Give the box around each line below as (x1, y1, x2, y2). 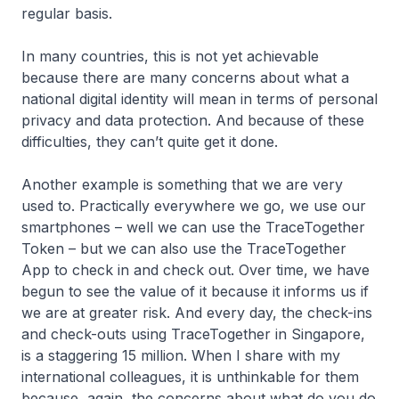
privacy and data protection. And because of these (21, 111, 364, 129)
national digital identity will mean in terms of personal (21, 90, 378, 108)
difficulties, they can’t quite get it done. (21, 133, 278, 151)
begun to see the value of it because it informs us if (21, 282, 369, 300)
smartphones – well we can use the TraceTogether (21, 218, 365, 236)
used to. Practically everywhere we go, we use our (21, 197, 366, 215)
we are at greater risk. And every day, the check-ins (21, 304, 372, 322)
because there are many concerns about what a (21, 69, 349, 86)
